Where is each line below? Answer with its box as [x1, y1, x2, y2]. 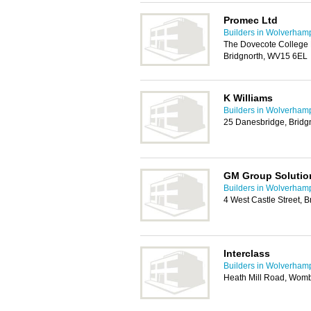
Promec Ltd [224, 15, 278, 26]
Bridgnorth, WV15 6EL [224, 51, 308, 61]
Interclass [224, 248, 270, 259]
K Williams [224, 92, 273, 103]
